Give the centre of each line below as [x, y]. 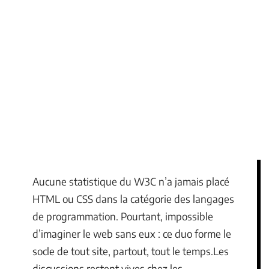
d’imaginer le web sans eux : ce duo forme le [132, 234]
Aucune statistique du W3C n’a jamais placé [131, 181]
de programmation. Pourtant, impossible [123, 216]
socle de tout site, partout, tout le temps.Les [131, 251]
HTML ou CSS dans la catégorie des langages [133, 199]
